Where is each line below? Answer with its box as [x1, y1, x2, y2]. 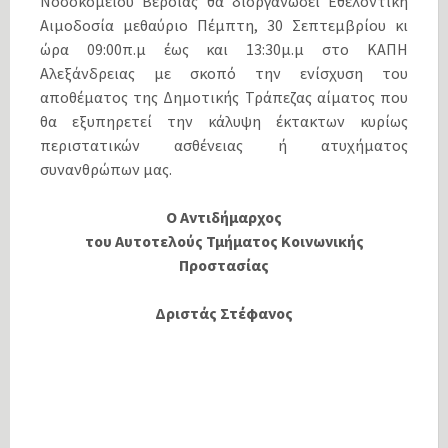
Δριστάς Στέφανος [155, 302, 293, 323]
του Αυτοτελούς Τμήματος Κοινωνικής [84, 230, 364, 251]
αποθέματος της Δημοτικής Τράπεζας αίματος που [40, 86, 408, 107]
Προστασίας [179, 254, 269, 275]
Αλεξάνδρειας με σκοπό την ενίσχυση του [40, 62, 408, 83]
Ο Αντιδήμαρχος [166, 206, 282, 227]
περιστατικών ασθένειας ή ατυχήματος [40, 134, 408, 155]
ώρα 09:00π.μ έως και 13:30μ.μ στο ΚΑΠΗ [40, 38, 408, 59]
